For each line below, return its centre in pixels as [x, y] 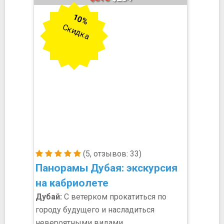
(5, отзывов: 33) [111, 154]
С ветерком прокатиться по [114, 197]
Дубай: [49, 197]
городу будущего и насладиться [95, 210]
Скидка [76, 31]
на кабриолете [72, 183]
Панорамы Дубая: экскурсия [106, 168]
